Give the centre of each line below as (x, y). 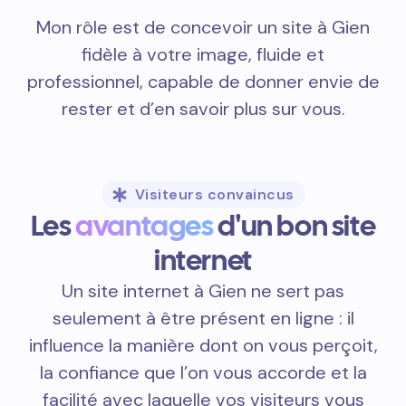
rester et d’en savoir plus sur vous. (203, 109)
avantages (145, 226)
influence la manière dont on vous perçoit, (203, 345)
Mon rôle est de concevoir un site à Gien (203, 27)
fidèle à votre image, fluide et (203, 54)
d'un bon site (295, 226)
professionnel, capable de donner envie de (203, 82)
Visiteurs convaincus (214, 194)
